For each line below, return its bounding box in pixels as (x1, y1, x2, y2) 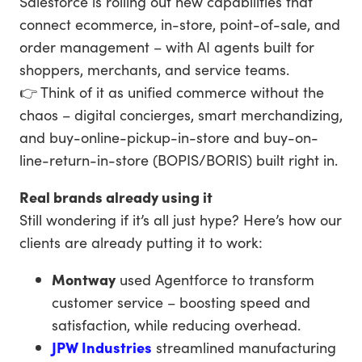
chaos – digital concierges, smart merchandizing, (19, 104, 343, 124)
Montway (52, 269, 116, 289)
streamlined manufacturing (152, 337, 336, 357)
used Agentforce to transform (116, 269, 314, 289)
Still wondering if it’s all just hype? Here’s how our (19, 209, 342, 229)
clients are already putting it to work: (19, 232, 263, 252)
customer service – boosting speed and (52, 292, 310, 312)
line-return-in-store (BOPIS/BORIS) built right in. (19, 149, 342, 170)
